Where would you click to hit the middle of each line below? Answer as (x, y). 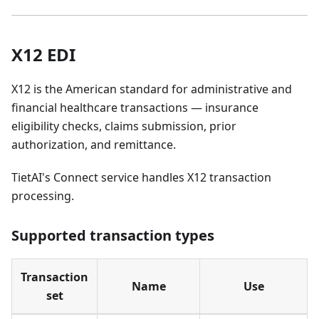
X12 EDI (43, 54)
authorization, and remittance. (94, 145)
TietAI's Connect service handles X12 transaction (141, 177)
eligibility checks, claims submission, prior (124, 126)
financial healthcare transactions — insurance (135, 108)
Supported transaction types (113, 235)
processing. (43, 196)
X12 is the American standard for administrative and (152, 89)
